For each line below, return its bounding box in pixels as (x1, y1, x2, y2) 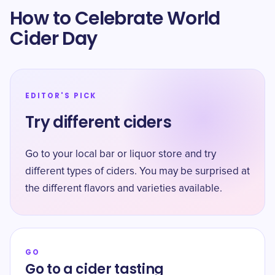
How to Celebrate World (10, 6, 220, 31)
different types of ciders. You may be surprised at (25, 166, 250, 177)
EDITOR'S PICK (25, 91, 96, 101)
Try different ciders (25, 111, 171, 133)
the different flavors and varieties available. (25, 184, 222, 194)
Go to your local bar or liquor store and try (25, 149, 216, 160)
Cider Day (10, 26, 98, 52)
